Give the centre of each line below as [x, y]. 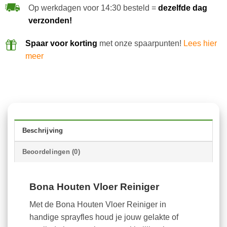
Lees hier [200, 44]
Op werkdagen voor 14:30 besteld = [93, 8]
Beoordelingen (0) [51, 152]
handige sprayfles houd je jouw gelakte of [104, 217]
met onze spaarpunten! [140, 44]
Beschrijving [43, 131]
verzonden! [50, 20]
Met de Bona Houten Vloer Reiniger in [98, 204]
